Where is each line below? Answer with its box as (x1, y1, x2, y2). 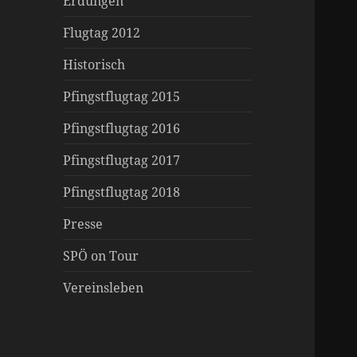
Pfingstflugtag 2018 (63, 182, 181, 201)
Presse (63, 214, 104, 233)
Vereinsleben (63, 278, 144, 296)
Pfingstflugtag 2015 (63, 87, 181, 105)
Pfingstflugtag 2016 (63, 119, 181, 137)
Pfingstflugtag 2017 (63, 151, 181, 169)
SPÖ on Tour (63, 246, 139, 265)
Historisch (63, 55, 126, 73)
